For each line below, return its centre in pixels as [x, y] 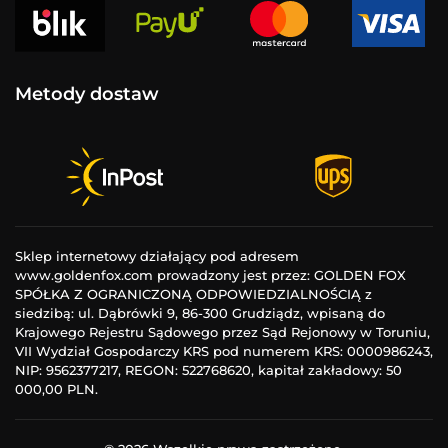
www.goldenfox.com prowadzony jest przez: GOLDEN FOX [210, 275]
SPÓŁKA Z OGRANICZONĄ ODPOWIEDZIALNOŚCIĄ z [193, 294]
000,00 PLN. [56, 389]
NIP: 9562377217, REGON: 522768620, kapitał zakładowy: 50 [208, 370]
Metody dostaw [87, 93]
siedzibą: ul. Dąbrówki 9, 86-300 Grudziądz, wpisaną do [200, 313]
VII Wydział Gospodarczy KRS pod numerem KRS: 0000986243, [224, 351]
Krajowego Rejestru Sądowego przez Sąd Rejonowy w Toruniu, [222, 332]
